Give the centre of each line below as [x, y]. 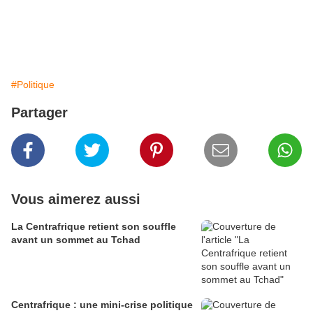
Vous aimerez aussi [76, 199]
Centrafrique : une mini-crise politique [102, 305]
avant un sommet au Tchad [76, 240]
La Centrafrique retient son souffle [94, 227]
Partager [39, 113]
